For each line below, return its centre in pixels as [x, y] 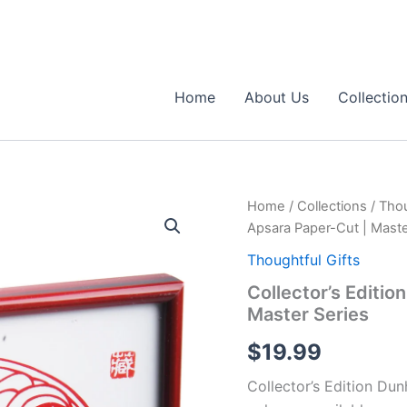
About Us [276, 97]
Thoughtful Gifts [303, 259]
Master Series [308, 314]
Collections [332, 206]
